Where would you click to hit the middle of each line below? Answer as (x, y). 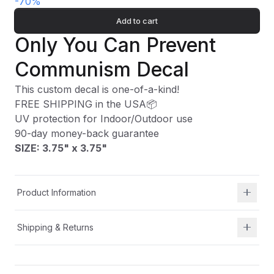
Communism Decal (102, 69)
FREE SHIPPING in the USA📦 (86, 104)
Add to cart (137, 20)
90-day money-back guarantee (87, 133)
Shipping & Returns (55, 227)
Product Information (57, 192)
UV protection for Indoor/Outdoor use (104, 118)
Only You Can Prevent (115, 45)
